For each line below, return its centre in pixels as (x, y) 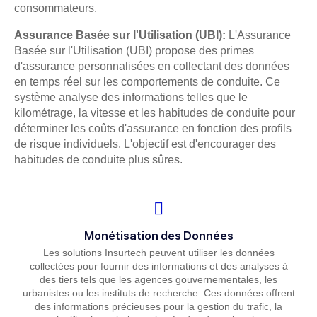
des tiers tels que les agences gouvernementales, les (158, 279)
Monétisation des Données (158, 236)
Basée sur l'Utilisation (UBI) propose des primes (134, 51)
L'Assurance (258, 35)
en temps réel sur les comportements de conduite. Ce (147, 82)
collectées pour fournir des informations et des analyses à (158, 266)
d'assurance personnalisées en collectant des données (152, 66)
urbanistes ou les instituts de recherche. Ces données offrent (158, 293)
